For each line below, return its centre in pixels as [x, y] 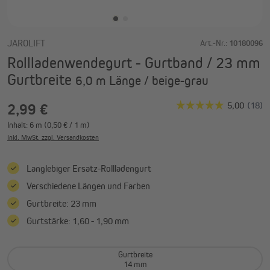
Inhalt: [18, 124]
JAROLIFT [26, 43]
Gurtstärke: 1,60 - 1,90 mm [78, 221]
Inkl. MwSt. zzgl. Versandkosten [53, 137]
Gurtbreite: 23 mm [61, 203]
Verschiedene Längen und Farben [88, 186]
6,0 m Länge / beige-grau [142, 80]
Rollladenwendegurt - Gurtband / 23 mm [134, 62]
